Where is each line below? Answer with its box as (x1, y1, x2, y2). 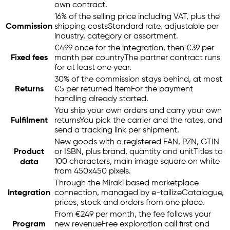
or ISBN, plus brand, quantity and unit (54, 148, 194, 157)
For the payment (131, 85, 193, 94)
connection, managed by (54, 189, 151, 198)
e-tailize (151, 189, 182, 198)
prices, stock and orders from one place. (54, 199, 204, 207)
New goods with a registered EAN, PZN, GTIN (54, 138, 219, 147)
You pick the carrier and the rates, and (80, 117, 222, 125)
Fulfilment (10, 117, 48, 125)
